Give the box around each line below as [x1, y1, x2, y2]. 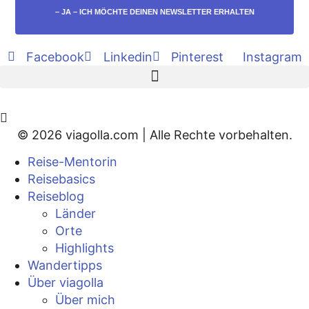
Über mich [55, 292, 115, 307]
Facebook [26, 49, 84, 64]
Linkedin [103, 49, 152, 64]
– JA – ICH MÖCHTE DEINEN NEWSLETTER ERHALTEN [54, 7, 255, 16]
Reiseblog [28, 188, 84, 203]
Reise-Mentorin [28, 154, 117, 169]
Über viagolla [28, 275, 103, 290]
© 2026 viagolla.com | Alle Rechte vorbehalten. [17, 127, 292, 142]
